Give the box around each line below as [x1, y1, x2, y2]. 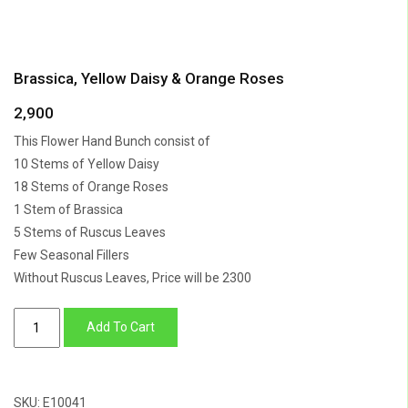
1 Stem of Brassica [14, 201, 123, 217]
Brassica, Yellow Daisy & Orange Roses [14, 68, 284, 87]
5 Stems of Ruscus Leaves [14, 224, 166, 240]
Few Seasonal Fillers [14, 247, 129, 262]
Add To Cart [86, 319, 155, 334]
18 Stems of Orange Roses [14, 178, 168, 194]
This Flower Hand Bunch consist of [14, 133, 210, 148]
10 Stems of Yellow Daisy [14, 156, 159, 171]
